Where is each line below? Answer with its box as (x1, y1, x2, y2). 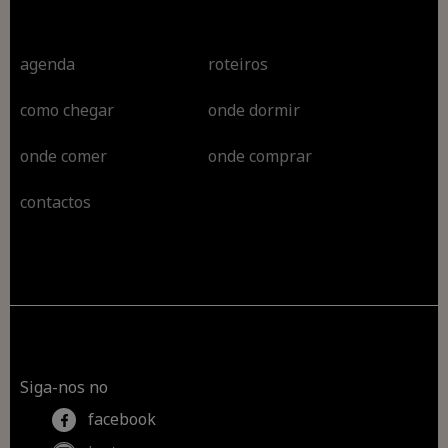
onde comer (20, 144, 108, 167)
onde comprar (207, 144, 312, 167)
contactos (20, 190, 92, 213)
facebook (84, 407, 157, 430)
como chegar (20, 98, 115, 121)
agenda (20, 52, 76, 75)
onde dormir (207, 98, 300, 121)
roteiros (207, 52, 268, 75)
